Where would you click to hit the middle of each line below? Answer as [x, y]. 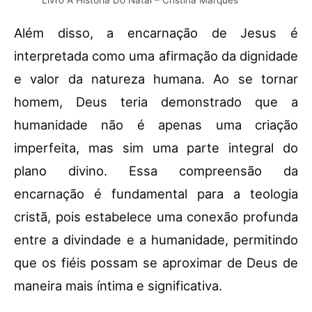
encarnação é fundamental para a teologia [156, 193]
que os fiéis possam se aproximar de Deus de [156, 262]
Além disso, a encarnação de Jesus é [156, 32]
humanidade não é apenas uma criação [156, 124]
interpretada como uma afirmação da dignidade [156, 55]
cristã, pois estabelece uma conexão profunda [156, 216]
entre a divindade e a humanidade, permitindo [156, 239]
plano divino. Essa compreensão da [156, 170]
